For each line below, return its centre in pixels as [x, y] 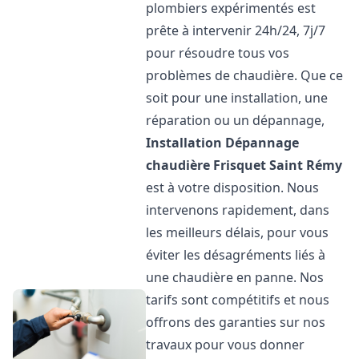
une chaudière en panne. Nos [235, 277]
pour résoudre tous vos [218, 53]
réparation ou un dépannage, [236, 120]
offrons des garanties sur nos [236, 322]
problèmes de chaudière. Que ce [245, 75]
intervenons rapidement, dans [238, 210]
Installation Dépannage [223, 143]
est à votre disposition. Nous [233, 188]
